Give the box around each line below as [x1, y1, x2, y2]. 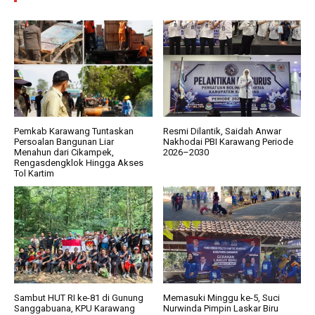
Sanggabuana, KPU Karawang [14, 302, 135, 314]
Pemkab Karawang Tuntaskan [14, 126, 134, 137]
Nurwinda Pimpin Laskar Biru [162, 302, 278, 314]
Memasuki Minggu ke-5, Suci [162, 292, 280, 303]
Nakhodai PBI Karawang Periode [162, 136, 293, 148]
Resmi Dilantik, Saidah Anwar [162, 126, 281, 137]
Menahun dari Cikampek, [14, 147, 114, 158]
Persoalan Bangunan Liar [14, 136, 114, 148]
